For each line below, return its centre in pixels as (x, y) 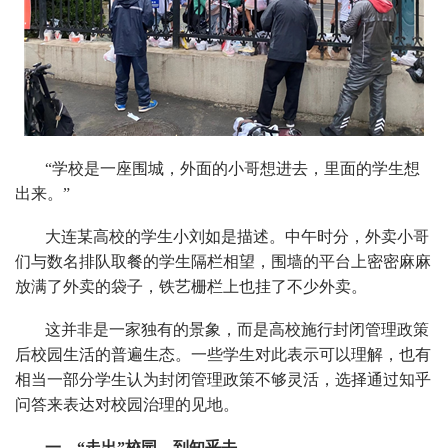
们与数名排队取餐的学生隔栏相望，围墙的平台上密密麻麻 (223, 261)
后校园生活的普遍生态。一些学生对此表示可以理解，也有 (223, 354)
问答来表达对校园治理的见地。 (127, 404)
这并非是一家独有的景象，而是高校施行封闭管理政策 (237, 329)
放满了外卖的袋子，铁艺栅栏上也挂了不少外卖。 (191, 286)
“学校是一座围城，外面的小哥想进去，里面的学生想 (232, 168)
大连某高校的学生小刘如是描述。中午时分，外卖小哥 (237, 236)
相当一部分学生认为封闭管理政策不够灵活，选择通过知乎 (223, 379)
